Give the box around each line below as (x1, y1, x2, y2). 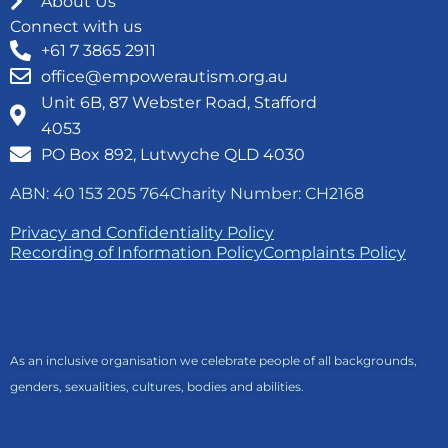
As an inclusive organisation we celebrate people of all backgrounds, (10, 353, 417, 369)
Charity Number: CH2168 (170, 183, 364, 203)
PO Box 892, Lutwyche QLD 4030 (41, 144, 306, 164)
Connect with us (10, 16, 142, 36)
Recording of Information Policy (10, 243, 263, 263)
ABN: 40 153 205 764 (10, 183, 170, 203)
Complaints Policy (263, 243, 406, 263)
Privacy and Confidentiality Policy (10, 223, 274, 243)
